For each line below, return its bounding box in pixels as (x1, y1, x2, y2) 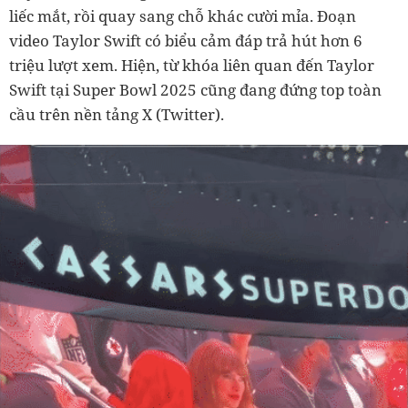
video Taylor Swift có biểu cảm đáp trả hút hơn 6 (9, 29, 362, 51)
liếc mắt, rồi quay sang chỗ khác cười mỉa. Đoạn (9, 5, 356, 26)
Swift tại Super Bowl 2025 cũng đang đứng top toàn (9, 78, 382, 100)
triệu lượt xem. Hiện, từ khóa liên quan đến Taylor (9, 54, 374, 76)
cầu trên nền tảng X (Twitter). (9, 103, 228, 125)
